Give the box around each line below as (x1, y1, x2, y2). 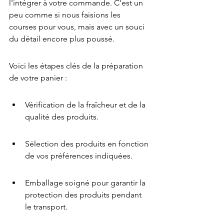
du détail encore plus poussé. (9, 34, 114, 44)
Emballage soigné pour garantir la (25, 178, 147, 188)
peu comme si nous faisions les (9, 10, 122, 20)
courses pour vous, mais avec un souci (9, 22, 146, 32)
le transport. (25, 202, 67, 212)
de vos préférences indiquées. (25, 151, 132, 161)
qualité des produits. (25, 112, 98, 122)
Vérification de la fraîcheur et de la (25, 100, 147, 110)
